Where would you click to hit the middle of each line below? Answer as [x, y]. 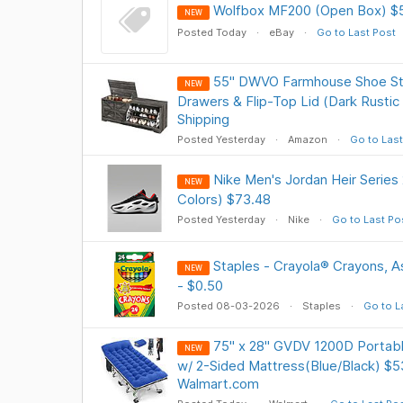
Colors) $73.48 [224, 199]
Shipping [203, 119]
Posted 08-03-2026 [229, 306]
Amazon [307, 139]
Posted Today [213, 32]
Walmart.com [218, 384]
